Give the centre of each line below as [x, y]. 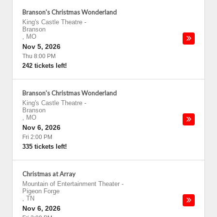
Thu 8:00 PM [39, 56]
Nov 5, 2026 [41, 46]
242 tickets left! [45, 66]
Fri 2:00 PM [37, 137]
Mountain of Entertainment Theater [71, 184]
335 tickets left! [45, 147]
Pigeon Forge [41, 191]
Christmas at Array [49, 174]
